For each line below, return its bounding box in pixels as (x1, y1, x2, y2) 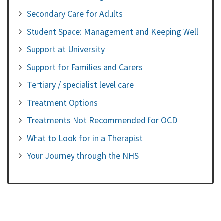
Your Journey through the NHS (27, 149, 139, 161)
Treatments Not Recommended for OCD (27, 114, 177, 126)
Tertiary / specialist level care (27, 78, 134, 90)
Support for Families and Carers (27, 61, 143, 73)
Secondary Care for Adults (27, 7, 123, 19)
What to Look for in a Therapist (27, 132, 143, 144)
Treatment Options (27, 96, 98, 108)
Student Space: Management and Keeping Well (27, 25, 198, 37)
